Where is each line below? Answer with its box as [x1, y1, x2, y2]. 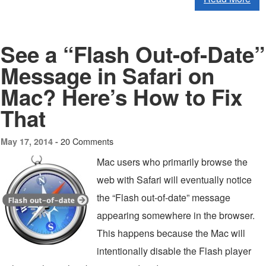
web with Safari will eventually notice [97, 173, 252, 186]
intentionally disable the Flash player [97, 244, 251, 258]
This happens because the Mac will [97, 226, 245, 240]
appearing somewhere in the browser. [97, 208, 255, 222]
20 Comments [61, 135, 113, 147]
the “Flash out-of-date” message [97, 191, 230, 204]
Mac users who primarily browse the [97, 155, 248, 169]
